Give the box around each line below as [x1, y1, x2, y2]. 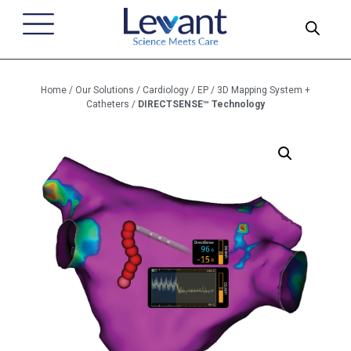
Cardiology [143, 85, 189, 96]
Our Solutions [75, 85, 134, 96]
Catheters [86, 99, 129, 110]
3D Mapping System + [217, 85, 310, 96]
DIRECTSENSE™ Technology [138, 99, 265, 110]
